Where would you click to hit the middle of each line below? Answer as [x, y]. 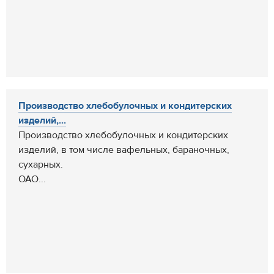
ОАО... [32, 179]
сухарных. [41, 165]
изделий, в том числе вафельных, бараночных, [124, 150]
